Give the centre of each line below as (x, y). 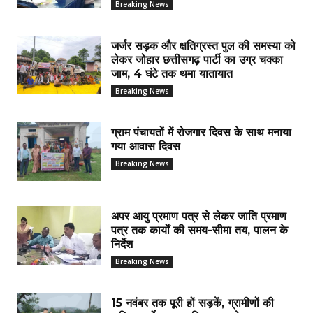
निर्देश (122, 244)
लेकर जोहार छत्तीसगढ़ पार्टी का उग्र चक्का (197, 59)
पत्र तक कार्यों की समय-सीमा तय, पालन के (199, 230)
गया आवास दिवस (146, 146)
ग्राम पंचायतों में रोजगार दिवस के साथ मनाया (201, 132)
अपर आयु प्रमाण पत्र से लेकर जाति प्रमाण (199, 216)
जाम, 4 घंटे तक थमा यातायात (172, 73)
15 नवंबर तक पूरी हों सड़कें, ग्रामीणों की (192, 303)
